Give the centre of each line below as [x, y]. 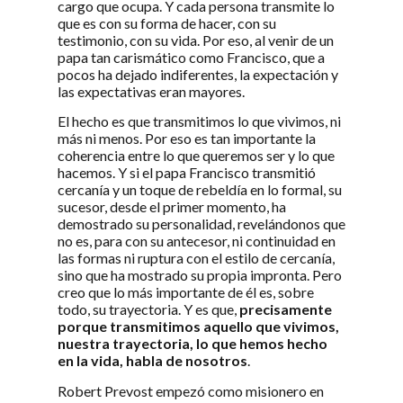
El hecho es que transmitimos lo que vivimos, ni [199, 121]
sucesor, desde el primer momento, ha [172, 207]
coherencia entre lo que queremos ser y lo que [196, 156]
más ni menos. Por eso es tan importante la [187, 139]
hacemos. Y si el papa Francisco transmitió [187, 173]
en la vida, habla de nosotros [152, 361]
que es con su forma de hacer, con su [167, 23]
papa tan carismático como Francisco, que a [191, 58]
